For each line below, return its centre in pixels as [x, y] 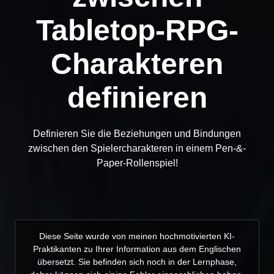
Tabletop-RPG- [137, 30]
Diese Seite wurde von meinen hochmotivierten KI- [137, 236]
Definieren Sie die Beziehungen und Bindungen [137, 133]
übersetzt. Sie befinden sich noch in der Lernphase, [137, 261]
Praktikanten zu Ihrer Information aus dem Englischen [137, 249]
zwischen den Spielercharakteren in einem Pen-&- [137, 148]
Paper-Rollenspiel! [137, 163]
